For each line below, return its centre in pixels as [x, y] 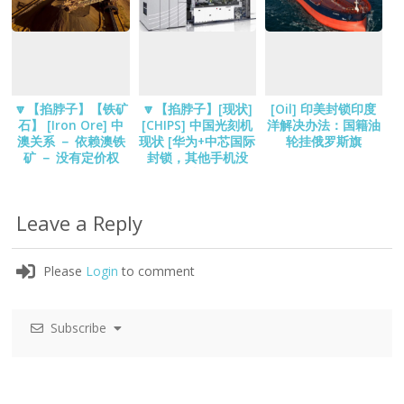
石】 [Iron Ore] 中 [71, 126]
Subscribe [79, 328]
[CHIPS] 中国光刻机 [197, 126]
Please [65, 271]
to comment [157, 271]
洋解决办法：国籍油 [323, 126]
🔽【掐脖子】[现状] [197, 110]
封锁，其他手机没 [197, 158]
